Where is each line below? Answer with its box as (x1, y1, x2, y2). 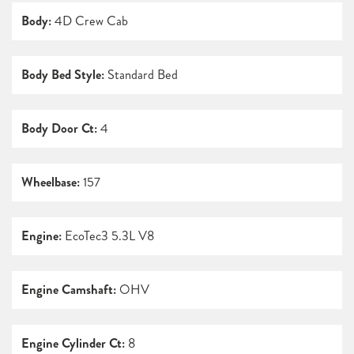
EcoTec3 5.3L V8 (62, 227, 154, 246)
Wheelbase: (21, 173, 80, 192)
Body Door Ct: (21, 119, 97, 138)
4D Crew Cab (51, 12, 128, 31)
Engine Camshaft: (21, 281, 116, 299)
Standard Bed (104, 66, 178, 85)
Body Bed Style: (21, 66, 104, 85)
